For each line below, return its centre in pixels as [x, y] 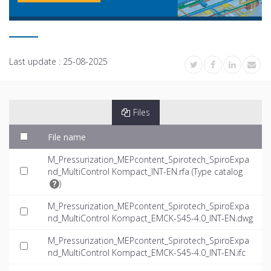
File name [67, 137]
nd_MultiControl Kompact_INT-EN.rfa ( [121, 172]
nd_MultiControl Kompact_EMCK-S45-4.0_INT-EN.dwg [150, 218]
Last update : [36, 62]
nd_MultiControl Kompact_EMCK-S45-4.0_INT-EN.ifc [147, 253]
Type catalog [218, 172]
